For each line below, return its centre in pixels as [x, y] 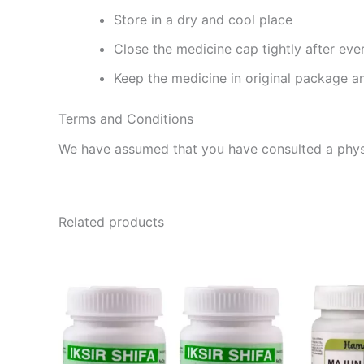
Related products [111, 222]
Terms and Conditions [126, 118]
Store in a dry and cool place [203, 19]
